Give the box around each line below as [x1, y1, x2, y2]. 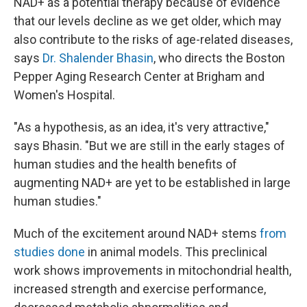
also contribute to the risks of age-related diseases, [14, 32, 293, 47]
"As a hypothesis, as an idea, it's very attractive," [14, 120, 269, 135]
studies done [14, 245, 85, 260]
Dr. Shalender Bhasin [42, 51, 153, 66]
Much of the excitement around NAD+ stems [14, 226, 260, 241]
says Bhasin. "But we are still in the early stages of [14, 138, 285, 153]
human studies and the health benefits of [14, 157, 237, 172]
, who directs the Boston [153, 51, 285, 66]
